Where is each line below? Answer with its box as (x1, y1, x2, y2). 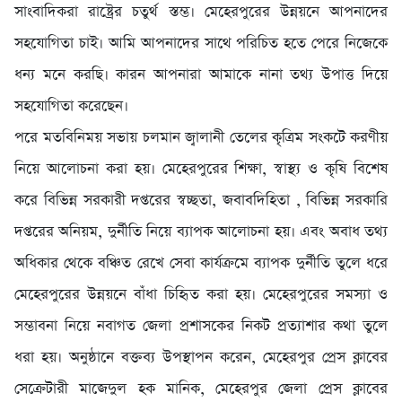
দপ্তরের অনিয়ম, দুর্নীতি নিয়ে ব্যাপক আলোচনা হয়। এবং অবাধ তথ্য (14, 221, 388, 242)
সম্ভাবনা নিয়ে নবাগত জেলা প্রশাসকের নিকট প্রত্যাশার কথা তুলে (14, 315, 388, 336)
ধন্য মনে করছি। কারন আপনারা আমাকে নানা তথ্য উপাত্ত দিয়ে (14, 64, 388, 85)
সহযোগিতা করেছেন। (14, 95, 128, 117)
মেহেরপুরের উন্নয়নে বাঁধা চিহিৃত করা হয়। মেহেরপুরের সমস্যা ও (14, 284, 388, 305)
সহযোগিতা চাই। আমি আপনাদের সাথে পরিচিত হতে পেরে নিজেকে (14, 32, 388, 54)
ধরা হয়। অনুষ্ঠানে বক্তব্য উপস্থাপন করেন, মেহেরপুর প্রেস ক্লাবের (14, 346, 388, 368)
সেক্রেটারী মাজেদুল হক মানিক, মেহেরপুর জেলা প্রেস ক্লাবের (14, 378, 388, 399)
